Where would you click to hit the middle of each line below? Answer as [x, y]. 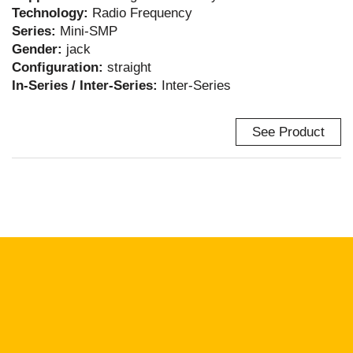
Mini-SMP [89, 31]
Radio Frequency [142, 13]
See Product [288, 132]
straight [129, 67]
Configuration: [59, 67]
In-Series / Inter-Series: [87, 85]
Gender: [39, 49]
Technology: [52, 13]
